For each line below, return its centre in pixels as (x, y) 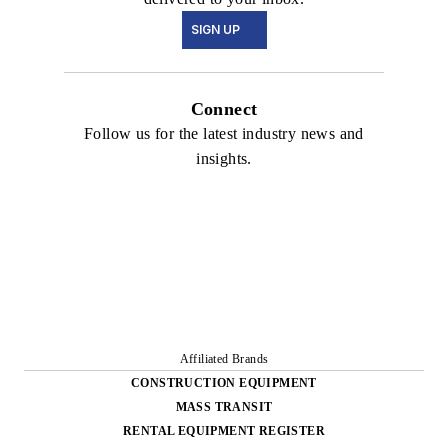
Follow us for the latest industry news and (224, 134)
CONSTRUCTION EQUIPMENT (224, 383)
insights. (224, 159)
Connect (224, 109)
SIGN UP (215, 30)
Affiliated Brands (224, 359)
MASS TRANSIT (224, 407)
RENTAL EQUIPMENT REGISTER (224, 431)
